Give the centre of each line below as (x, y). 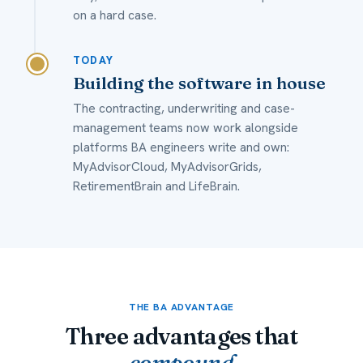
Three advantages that (181, 337)
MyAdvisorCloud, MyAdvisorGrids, (167, 167)
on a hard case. (115, 15)
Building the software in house (199, 83)
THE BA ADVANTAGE (181, 307)
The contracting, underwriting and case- (184, 109)
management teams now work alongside (186, 128)
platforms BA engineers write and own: (181, 147)
